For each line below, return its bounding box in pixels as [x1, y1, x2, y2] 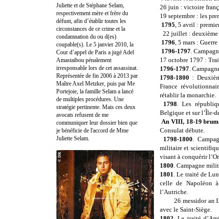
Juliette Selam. [56, 134, 89, 142]
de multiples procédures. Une [56, 95, 124, 103]
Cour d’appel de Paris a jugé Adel [56, 48, 134, 56]
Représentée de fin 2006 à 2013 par [56, 72, 138, 79]
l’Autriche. [160, 188, 188, 196]
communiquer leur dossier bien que [56, 119, 137, 126]
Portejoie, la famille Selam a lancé [56, 88, 133, 95]
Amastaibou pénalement [56, 56, 111, 64]
